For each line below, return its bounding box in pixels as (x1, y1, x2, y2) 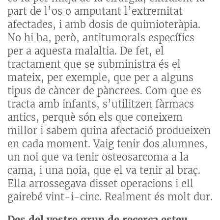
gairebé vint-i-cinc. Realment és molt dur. (7, 190, 213, 203)
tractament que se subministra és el (7, 57, 181, 70)
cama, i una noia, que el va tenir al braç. (7, 164, 200, 176)
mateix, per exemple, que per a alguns (7, 71, 193, 83)
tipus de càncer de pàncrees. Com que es (7, 84, 201, 97)
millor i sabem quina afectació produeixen (7, 124, 211, 137)
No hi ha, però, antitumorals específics (7, 31, 194, 44)
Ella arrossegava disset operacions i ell (7, 177, 193, 190)
